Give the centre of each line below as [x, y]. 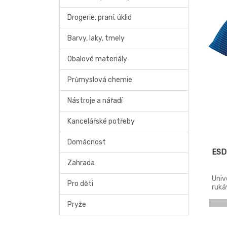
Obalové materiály [97, 59]
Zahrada [81, 163]
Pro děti [80, 184]
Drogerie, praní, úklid [100, 17]
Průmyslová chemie [100, 80]
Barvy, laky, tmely [96, 38]
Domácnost [87, 142]
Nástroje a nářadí [95, 101]
